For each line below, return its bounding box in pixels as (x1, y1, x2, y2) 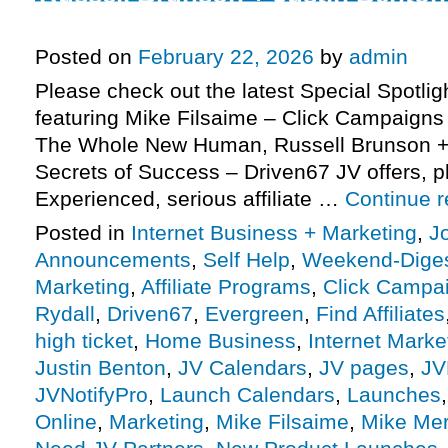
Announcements (35, 248, 191, 272)
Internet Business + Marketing (131, 221, 417, 245)
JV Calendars (178, 356, 307, 380)
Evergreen (205, 302, 304, 326)
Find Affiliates (316, 302, 445, 326)
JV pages (319, 356, 409, 380)
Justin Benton (35, 356, 166, 380)
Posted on (35, 45, 132, 69)
